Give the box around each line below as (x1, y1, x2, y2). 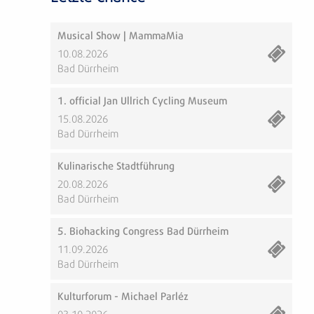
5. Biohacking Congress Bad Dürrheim (57, 226, 228, 237)
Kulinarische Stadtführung (57, 161, 175, 172)
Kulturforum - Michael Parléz (57, 292, 189, 302)
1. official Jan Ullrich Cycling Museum (57, 96, 227, 107)
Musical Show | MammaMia (57, 31, 184, 41)
